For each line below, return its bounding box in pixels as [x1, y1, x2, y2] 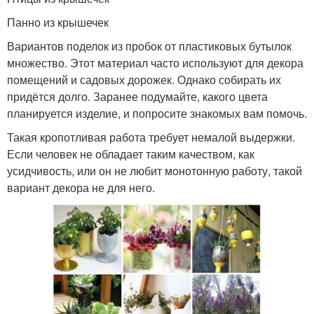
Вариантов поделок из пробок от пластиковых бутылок [7, 38, 292, 55]
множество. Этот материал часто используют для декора [7, 55, 303, 71]
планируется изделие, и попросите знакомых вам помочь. [7, 105, 307, 122]
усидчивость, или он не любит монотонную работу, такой [7, 163, 302, 179]
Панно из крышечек [7, 14, 109, 31]
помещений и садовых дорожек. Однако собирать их [7, 71, 281, 88]
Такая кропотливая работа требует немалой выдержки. [7, 129, 295, 146]
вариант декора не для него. [7, 179, 155, 196]
